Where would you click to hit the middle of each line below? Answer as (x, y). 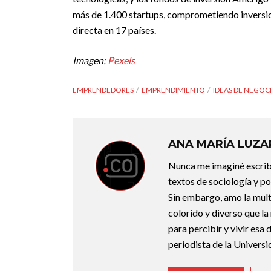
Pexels (121, 60)
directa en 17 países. (114, 30)
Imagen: (90, 60)
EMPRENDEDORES (103, 90)
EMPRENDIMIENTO (173, 90)
